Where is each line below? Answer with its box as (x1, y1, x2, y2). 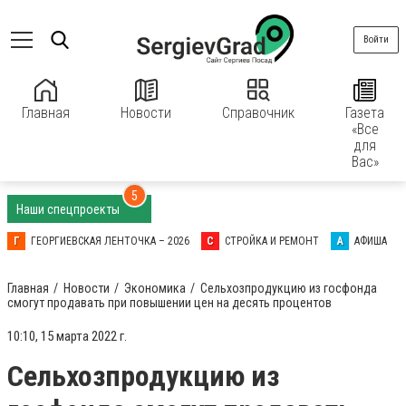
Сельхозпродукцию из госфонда (200, 281, 377, 295)
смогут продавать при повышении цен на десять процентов (7, 295, 332, 310)
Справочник (222, 104, 295, 121)
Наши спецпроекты (16, 202, 122, 217)
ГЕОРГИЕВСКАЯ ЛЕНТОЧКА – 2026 (31, 235, 189, 247)
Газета (345, 104, 384, 121)
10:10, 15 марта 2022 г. (7, 328, 127, 344)
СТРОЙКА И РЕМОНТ (225, 235, 319, 247)
